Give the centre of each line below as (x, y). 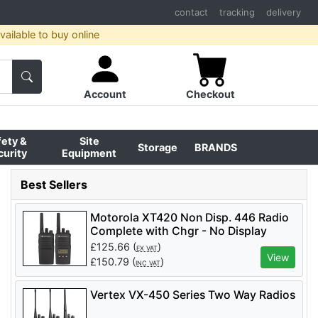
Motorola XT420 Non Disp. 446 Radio (190, 217)
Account (105, 94)
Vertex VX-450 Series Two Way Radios (193, 295)
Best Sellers (54, 184)
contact (191, 12)
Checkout (211, 94)
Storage (158, 147)
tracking (237, 12)
